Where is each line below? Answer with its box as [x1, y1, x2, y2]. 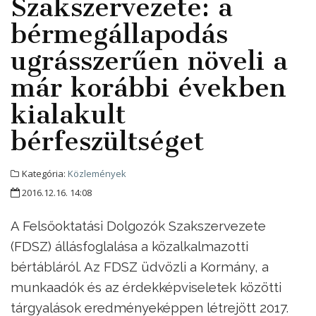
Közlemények [68, 166, 126, 180]
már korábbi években [11, 71, 286, 103]
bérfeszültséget [11, 125, 204, 157]
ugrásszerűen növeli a [11, 44, 288, 76]
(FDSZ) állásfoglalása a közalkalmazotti [11, 238, 248, 254]
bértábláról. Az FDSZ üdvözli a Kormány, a [11, 258, 269, 274]
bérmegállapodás [11, 18, 228, 49]
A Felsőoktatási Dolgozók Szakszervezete [11, 217, 266, 233]
